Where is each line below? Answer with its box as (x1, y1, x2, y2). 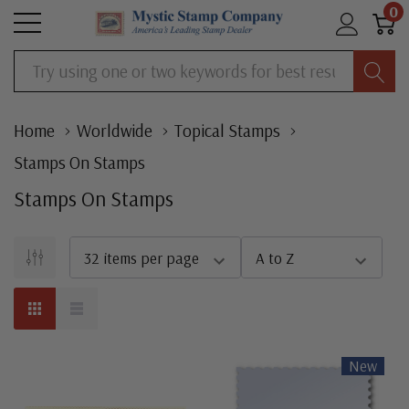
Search (14, 54, 54, 72)
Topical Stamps (174, 120, 280, 142)
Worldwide (77, 120, 152, 142)
